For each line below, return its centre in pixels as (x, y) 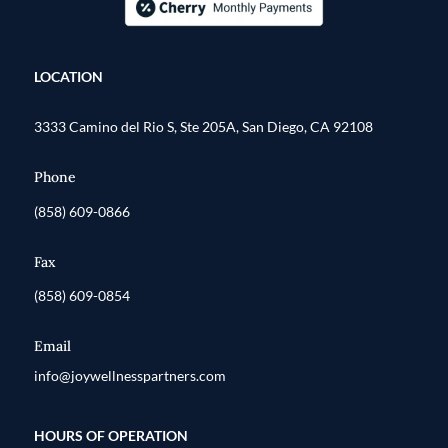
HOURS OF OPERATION (111, 436)
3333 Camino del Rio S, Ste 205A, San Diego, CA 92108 (203, 127)
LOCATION (68, 76)
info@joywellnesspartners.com (130, 376)
